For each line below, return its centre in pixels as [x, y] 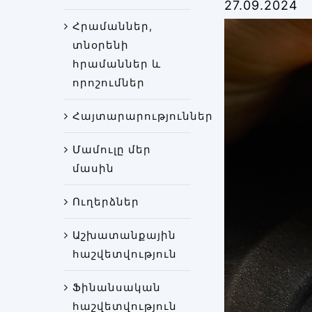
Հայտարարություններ [142, 116]
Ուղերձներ [106, 202]
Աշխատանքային [124, 235]
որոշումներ [108, 83]
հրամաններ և [116, 64]
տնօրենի [100, 45]
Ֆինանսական [116, 288]
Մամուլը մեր [111, 150]
